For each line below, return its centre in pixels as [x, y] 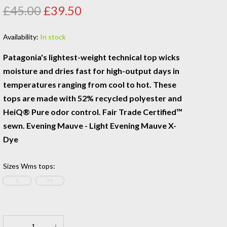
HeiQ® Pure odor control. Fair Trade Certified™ [93, 111]
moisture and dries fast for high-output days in [91, 70]
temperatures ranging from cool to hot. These [90, 84]
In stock [53, 36]
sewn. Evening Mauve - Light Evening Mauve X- [90, 125]
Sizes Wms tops [28, 166]
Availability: [22, 36]
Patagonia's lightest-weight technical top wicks [91, 57]
